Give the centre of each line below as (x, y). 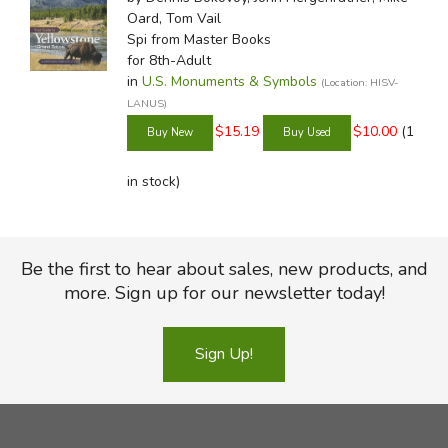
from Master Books (208, 39)
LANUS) (146, 103)
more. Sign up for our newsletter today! (224, 292)
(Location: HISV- (359, 82)
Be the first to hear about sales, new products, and (224, 268)
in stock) (153, 182)
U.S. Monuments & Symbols (229, 81)
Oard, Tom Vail (173, 18)
